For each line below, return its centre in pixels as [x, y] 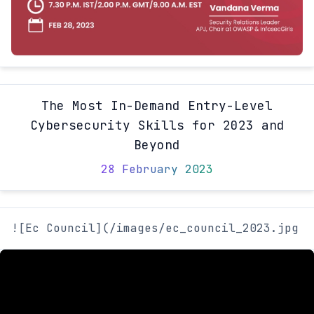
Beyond [157, 145]
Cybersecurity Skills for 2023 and [157, 125]
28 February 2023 [157, 170]
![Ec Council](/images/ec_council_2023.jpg [155, 228]
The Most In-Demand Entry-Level [157, 106]
